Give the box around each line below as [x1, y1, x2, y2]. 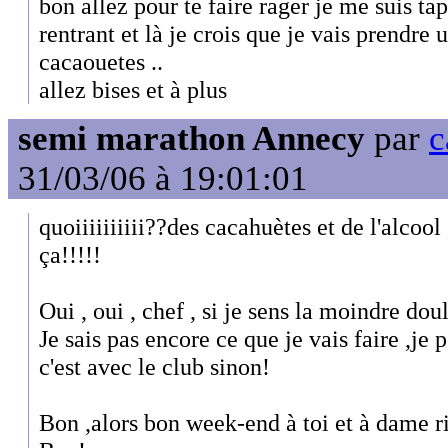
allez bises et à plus [39, 76, 227, 104]
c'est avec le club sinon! [39, 352, 270, 380]
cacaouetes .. [39, 48, 163, 76]
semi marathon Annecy [18, 118, 365, 158]
